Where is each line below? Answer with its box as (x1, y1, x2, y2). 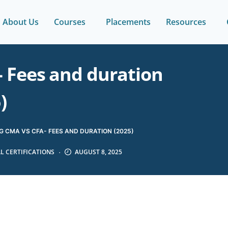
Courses (53, 16, 85, 27)
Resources (165, 16, 206, 27)
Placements (105, 16, 151, 27)
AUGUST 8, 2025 (74, 147, 122, 156)
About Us (2, 16, 39, 27)
